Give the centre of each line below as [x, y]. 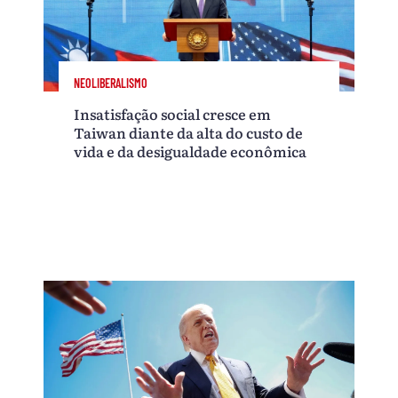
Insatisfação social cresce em [173, 113]
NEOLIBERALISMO [111, 83]
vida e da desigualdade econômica [191, 151]
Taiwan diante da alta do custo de [189, 132]
